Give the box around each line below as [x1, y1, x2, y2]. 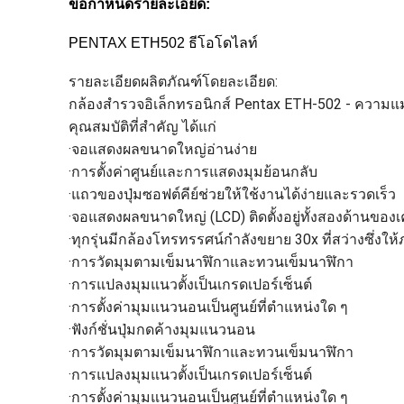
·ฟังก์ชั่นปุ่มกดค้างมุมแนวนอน [69, 321, 255, 338]
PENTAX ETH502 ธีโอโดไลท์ [69, 35, 258, 50]
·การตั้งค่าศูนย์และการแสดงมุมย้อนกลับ [69, 163, 317, 180]
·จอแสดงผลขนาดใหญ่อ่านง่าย [69, 141, 257, 158]
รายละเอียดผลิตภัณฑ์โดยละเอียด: [69, 73, 278, 90]
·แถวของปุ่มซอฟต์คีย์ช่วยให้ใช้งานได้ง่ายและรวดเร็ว [69, 186, 396, 203]
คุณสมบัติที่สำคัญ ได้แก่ [69, 118, 216, 135]
